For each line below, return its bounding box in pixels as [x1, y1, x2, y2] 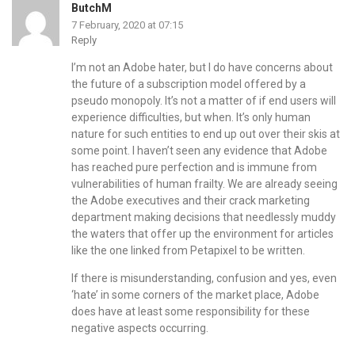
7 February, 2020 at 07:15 [71, 19, 183, 32]
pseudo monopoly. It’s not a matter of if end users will [71, 94, 336, 108]
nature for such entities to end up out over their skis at [71, 128, 340, 141]
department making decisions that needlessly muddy [71, 211, 336, 224]
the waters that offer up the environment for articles [71, 227, 334, 241]
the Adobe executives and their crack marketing [71, 194, 310, 208]
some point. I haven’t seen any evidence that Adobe [71, 144, 327, 158]
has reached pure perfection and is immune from [71, 161, 317, 174]
